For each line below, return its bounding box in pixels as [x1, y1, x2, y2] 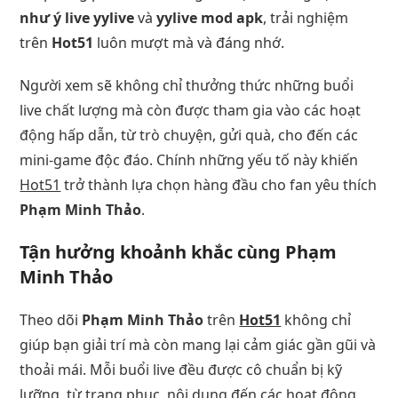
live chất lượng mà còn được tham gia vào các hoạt [20, 99, 362, 120]
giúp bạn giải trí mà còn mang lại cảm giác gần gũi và [20, 334, 377, 354]
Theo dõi [20, 309, 83, 330]
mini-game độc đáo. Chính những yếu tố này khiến [20, 149, 359, 170]
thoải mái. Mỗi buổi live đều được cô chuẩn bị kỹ [20, 359, 343, 379]
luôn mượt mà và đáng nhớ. [93, 32, 285, 52]
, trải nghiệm [263, 7, 349, 28]
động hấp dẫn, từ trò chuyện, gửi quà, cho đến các [20, 124, 359, 145]
